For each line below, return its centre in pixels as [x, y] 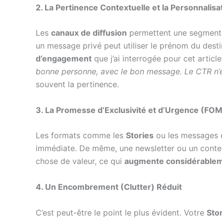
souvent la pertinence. [77, 84]
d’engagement [64, 59]
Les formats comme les [81, 136]
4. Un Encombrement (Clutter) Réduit [109, 187]
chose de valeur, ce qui [80, 161]
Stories [140, 136]
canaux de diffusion [89, 33]
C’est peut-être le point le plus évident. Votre [121, 212]
